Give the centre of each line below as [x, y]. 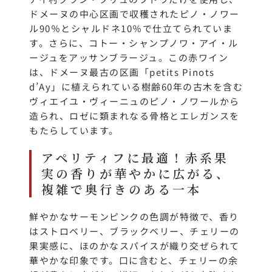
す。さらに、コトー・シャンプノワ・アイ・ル [134, 43]
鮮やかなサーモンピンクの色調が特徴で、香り [134, 217]
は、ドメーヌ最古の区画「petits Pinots [122, 72]
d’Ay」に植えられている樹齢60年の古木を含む [136, 87]
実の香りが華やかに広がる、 [136, 174]
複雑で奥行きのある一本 [121, 189]
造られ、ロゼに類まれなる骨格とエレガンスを [134, 116]
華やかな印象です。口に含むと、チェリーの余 [134, 260]
